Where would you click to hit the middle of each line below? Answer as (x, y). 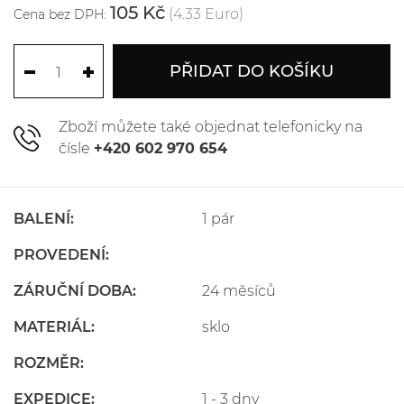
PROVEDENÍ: (61, 255)
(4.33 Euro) (206, 14)
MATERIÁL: (54, 327)
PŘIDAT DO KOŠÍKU (252, 71)
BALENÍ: (44, 219)
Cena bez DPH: (60, 14)
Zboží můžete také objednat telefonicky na (211, 127)
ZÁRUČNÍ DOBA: (75, 291)
